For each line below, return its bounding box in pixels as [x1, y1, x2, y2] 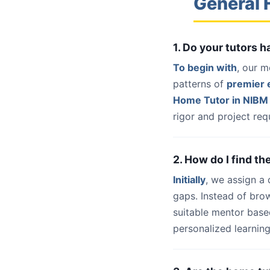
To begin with [173, 61, 237, 74]
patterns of [173, 78, 227, 90]
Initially [173, 174, 206, 186]
